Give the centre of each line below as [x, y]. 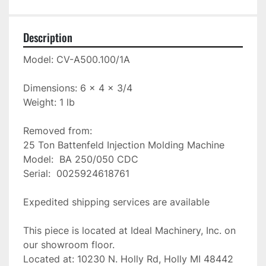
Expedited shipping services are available [116, 202]
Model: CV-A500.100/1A [77, 60]
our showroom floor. [69, 245]
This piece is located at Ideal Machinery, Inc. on [129, 231]
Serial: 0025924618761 [76, 174]
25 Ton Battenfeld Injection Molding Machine [124, 145]
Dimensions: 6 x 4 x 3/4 [78, 88]
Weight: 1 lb [49, 102]
